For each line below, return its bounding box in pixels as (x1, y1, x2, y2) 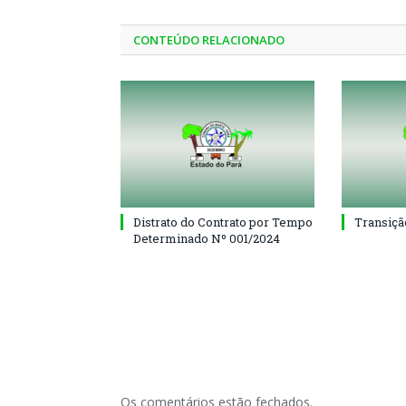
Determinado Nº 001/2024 (133, 229, 280, 246)
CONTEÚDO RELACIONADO (133, 31, 285, 48)
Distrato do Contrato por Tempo (133, 213, 313, 230)
